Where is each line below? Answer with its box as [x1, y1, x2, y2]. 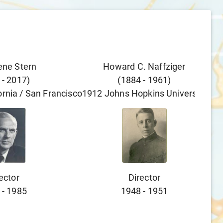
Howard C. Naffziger [103, 61, 186, 72]
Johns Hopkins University [104, 88, 207, 99]
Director [128, 172, 161, 183]
